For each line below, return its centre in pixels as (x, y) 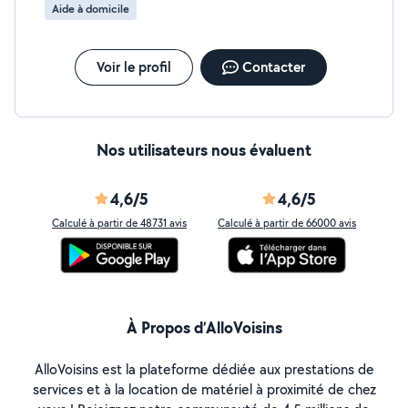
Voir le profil (133, 67)
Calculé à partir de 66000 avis (287, 223)
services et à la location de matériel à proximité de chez (204, 389)
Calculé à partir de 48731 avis (119, 223)
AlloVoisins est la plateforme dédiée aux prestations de (204, 369)
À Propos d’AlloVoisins (204, 327)
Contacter (273, 67)
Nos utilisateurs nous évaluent (204, 150)
